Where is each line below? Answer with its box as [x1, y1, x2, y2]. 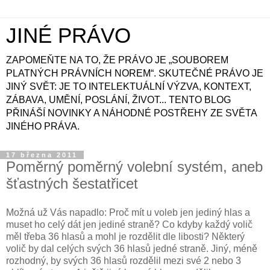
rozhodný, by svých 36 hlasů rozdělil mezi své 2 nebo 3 [6, 255, 241, 266]
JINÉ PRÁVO [6, 24, 131, 47]
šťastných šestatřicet [6, 175, 138, 192]
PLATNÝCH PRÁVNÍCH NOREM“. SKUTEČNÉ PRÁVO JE [6, 68, 263, 78]
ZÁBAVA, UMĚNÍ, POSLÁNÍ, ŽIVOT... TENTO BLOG [6, 95, 231, 105]
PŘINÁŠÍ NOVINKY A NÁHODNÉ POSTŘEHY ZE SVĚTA [6, 108, 257, 118]
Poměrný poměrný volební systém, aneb [6, 159, 263, 175]
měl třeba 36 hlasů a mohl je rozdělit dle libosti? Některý [6, 231, 245, 242]
